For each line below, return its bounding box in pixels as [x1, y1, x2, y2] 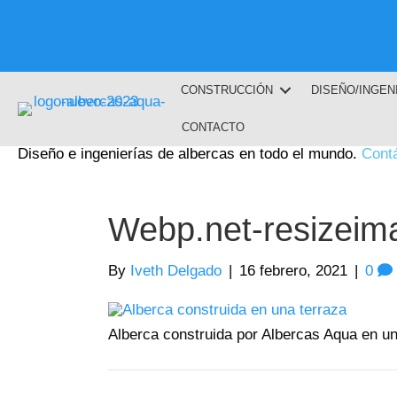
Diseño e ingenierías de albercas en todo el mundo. [18, 145, 362, 162]
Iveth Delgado [130, 262, 222, 279]
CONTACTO [181, 121, 245, 134]
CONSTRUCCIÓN [180, 83, 273, 97]
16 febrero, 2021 [239, 262, 347, 279]
